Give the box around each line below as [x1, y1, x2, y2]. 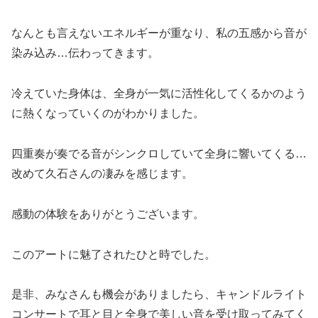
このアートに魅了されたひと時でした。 [11, 248, 216, 261]
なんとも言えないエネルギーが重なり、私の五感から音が [11, 27, 307, 40]
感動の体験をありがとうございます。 [11, 207, 204, 220]
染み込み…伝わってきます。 [11, 47, 159, 60]
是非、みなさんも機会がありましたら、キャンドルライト [11, 288, 307, 301]
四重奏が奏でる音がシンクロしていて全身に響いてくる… [11, 148, 307, 160]
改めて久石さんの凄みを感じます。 [11, 168, 193, 180]
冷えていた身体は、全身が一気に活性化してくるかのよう [11, 87, 307, 100]
